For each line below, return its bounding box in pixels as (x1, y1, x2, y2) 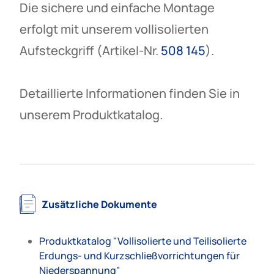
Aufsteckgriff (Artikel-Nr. (20, 42, 161, 59)
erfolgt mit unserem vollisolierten (20, 20, 209, 37)
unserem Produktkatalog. (20, 106, 163, 123)
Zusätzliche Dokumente (42, 197, 158, 211)
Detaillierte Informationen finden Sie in (20, 84, 240, 102)
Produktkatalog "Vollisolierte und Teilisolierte (39, 234, 246, 248)
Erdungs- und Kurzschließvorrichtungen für (39, 248, 240, 262)
